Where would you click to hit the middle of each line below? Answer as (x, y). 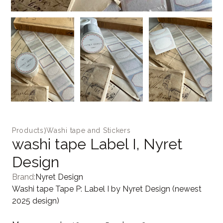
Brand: (24, 177)
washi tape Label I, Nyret (97, 144)
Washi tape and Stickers (89, 130)
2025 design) (36, 201)
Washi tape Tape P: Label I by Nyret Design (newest (107, 189)
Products (28, 130)
